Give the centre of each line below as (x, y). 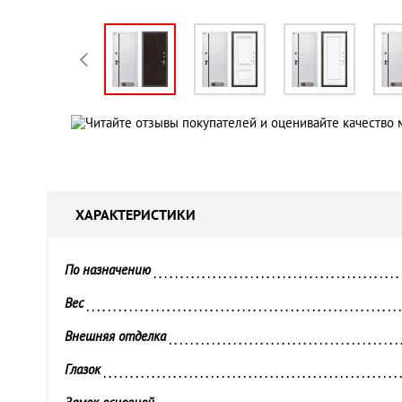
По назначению (109, 270)
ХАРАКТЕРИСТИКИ (135, 214)
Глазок (84, 369)
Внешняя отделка (117, 336)
